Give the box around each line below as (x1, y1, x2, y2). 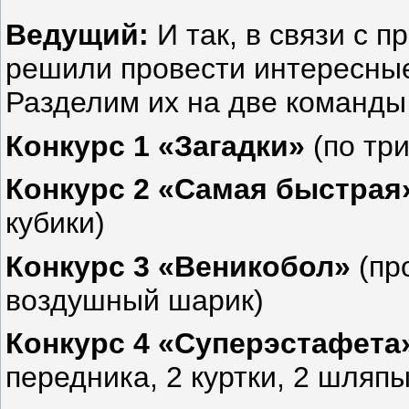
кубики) (5, 206, 105, 240)
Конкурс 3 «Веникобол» (5, 249, 351, 283)
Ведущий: (5, 17, 149, 51)
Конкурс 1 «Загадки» (5, 129, 313, 163)
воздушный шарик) (5, 283, 264, 317)
